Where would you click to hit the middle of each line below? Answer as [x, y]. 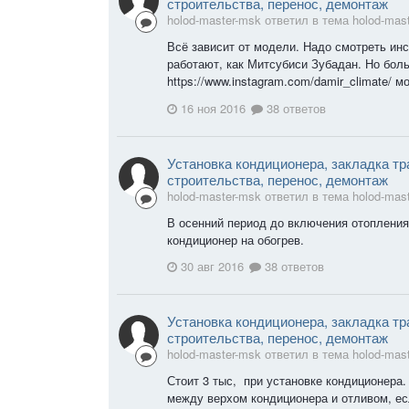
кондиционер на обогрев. [236, 239]
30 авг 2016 [212, 267]
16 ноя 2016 [213, 108]
